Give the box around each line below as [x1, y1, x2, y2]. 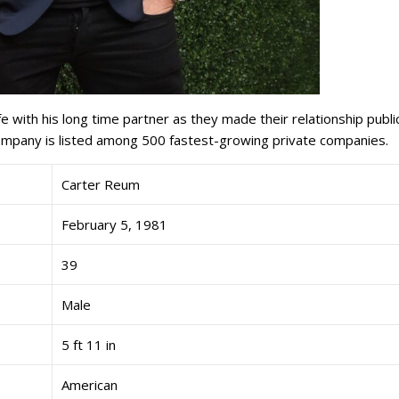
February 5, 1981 [61, 215, 167, 233]
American [61, 375, 118, 394]
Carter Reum [61, 175, 140, 193]
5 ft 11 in [61, 335, 116, 354]
